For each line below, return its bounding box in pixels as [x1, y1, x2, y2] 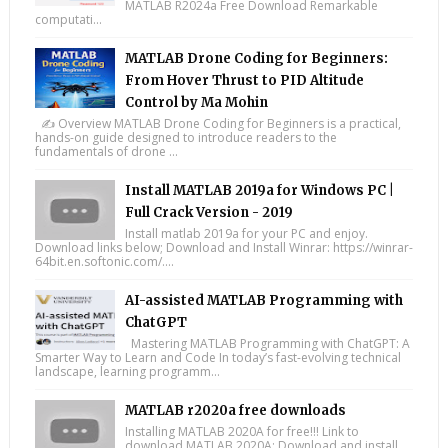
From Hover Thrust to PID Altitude [124, 72, 364, 90]
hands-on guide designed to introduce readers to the [34, 129, 337, 147]
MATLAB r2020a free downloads [124, 402, 346, 420]
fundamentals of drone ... [34, 143, 178, 161]
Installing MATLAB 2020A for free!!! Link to [124, 423, 359, 441]
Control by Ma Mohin [124, 94, 268, 112]
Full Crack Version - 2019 [124, 204, 293, 222]
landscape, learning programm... [34, 363, 220, 381]
